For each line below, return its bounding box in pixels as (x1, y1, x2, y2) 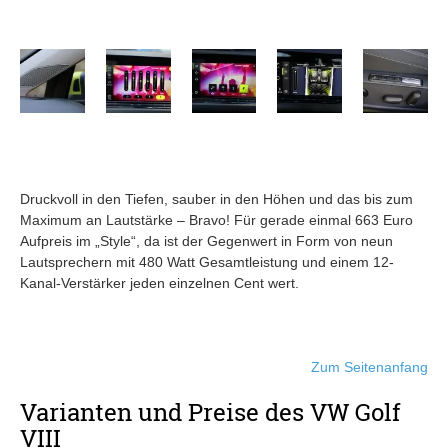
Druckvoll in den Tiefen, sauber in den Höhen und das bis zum (20, 191, 413, 208)
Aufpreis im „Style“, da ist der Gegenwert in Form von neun (20, 233, 393, 250)
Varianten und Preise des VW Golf (20, 396, 401, 429)
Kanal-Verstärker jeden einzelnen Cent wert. (20, 275, 299, 292)
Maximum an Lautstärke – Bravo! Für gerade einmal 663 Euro (20, 212, 413, 229)
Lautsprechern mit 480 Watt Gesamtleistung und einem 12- (20, 254, 394, 271)
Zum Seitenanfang (311, 359, 428, 376)
